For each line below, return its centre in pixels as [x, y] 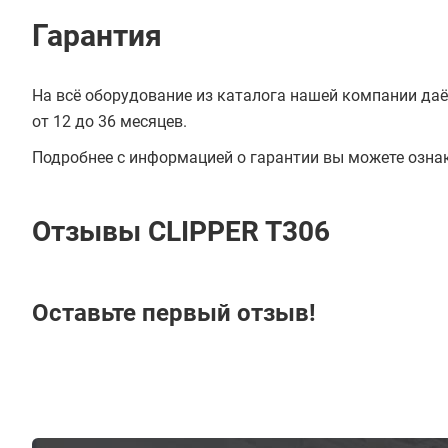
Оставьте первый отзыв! [174, 313]
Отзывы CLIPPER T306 [181, 231]
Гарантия [97, 35]
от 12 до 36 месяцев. [109, 121]
